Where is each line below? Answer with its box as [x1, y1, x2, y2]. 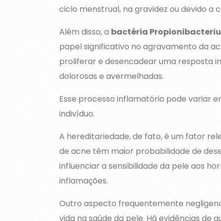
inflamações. [59, 175, 108, 186]
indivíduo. [59, 108, 95, 119]
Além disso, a [59, 26, 111, 37]
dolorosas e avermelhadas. [59, 70, 166, 82]
